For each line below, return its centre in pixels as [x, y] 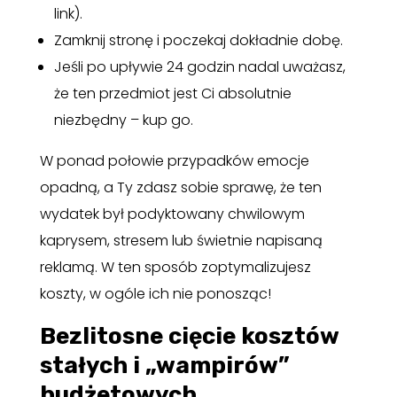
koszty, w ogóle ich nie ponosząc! [155, 293]
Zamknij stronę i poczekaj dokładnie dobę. [198, 40]
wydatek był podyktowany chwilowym [172, 214]
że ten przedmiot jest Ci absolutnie [172, 93]
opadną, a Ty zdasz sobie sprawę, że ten [180, 187]
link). [68, 13]
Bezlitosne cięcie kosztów [189, 336]
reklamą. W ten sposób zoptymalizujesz [175, 267]
